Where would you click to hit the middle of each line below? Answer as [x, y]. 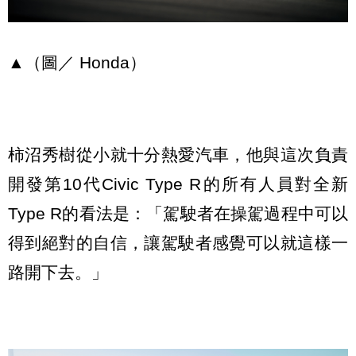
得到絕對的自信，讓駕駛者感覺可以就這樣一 [178, 242]
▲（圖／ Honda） [77, 63]
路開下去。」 [58, 272]
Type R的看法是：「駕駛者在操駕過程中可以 [178, 213]
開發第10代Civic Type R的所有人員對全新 [178, 184]
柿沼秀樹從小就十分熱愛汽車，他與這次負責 [178, 154]
